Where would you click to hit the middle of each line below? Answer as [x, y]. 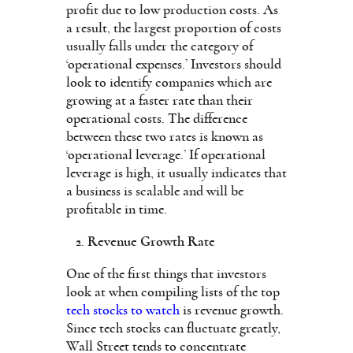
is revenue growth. [232, 310]
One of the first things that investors [166, 274]
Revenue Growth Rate [151, 242]
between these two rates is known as [165, 137]
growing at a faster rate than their [160, 100]
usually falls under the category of [160, 46]
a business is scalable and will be [155, 191]
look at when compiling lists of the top [173, 292]
